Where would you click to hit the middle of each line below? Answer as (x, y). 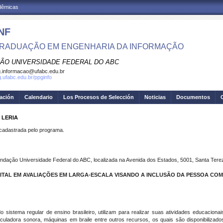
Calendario (39, 97)
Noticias (155, 97)
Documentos (193, 97)
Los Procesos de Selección (99, 97)
